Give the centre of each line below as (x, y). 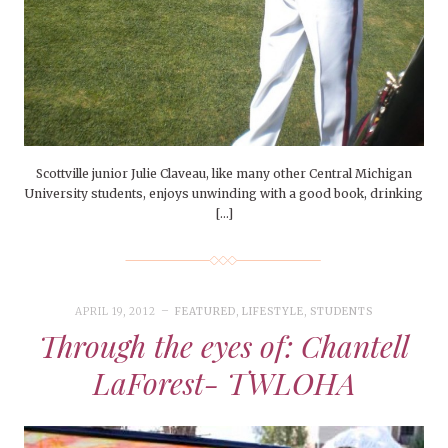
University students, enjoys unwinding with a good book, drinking (224, 194)
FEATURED (205, 312)
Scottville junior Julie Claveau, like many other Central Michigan (224, 174)
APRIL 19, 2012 (115, 312)
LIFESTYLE (273, 312)
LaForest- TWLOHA (224, 383)
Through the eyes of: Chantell (224, 346)
